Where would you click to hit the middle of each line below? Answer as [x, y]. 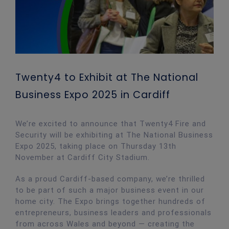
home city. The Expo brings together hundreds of [110, 201]
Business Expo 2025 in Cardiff [93, 95]
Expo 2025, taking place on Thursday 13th [96, 146]
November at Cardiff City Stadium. [82, 157]
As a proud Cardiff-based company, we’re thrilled [110, 179]
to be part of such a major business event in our [109, 190]
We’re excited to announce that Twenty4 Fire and [110, 123]
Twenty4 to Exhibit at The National [107, 77]
